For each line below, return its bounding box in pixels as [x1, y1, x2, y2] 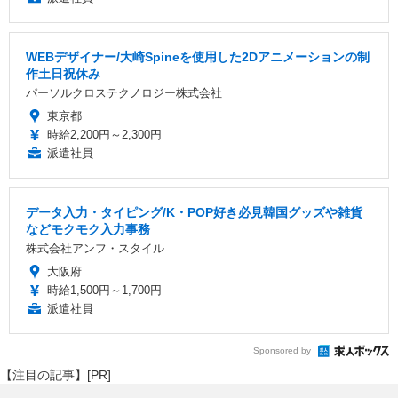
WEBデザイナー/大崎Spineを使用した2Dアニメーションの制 [26, 49, 370, 64]
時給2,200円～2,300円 [47, 127, 162, 141]
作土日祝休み [26, 66, 100, 81]
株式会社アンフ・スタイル [26, 241, 164, 255]
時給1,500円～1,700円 [47, 283, 162, 297]
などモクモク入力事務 [26, 221, 150, 236]
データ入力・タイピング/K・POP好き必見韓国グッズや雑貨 [26, 204, 362, 219]
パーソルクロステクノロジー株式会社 [26, 85, 222, 99]
